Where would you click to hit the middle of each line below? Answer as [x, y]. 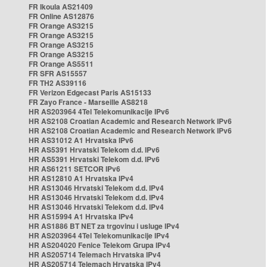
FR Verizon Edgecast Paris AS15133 [90, 92]
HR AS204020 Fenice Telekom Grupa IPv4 [100, 245]
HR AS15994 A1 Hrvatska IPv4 [81, 216]
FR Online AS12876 [61, 16]
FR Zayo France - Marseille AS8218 [88, 102]
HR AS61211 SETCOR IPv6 [74, 169]
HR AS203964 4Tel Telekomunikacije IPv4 [99, 235]
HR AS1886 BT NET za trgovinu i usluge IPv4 [104, 226]
